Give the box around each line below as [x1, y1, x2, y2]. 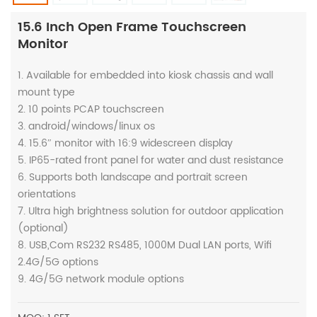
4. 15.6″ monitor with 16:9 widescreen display [18, 134, 233, 151]
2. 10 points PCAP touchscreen [18, 100, 164, 117]
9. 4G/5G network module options [18, 270, 184, 287]
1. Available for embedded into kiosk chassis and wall [18, 67, 273, 83]
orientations [18, 185, 76, 202]
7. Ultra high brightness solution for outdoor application [18, 202, 284, 219]
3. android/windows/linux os [18, 117, 155, 134]
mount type [18, 83, 75, 100]
